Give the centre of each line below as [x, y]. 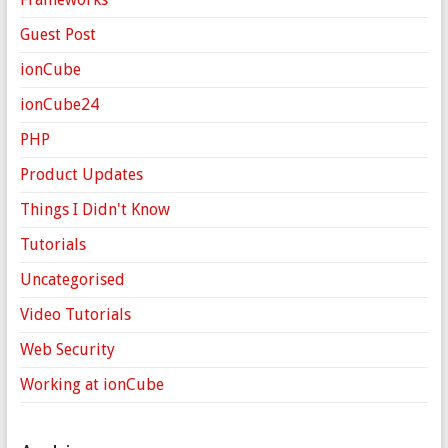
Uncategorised [72, 280]
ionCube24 [59, 105]
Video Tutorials [75, 315]
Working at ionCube [91, 385]
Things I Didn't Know [94, 210]
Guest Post [57, 35]
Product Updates [81, 175]
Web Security [67, 350]
